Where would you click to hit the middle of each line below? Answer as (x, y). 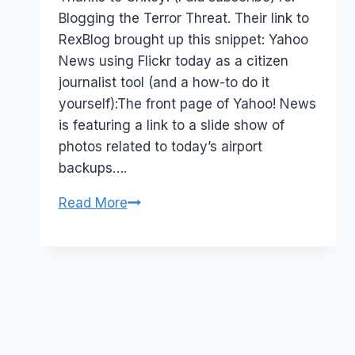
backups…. (92, 168)
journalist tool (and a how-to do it (164, 82)
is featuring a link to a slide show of (171, 125)
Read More (93, 202)
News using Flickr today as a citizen (173, 61)
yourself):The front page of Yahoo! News (187, 103)
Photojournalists (177, 266)
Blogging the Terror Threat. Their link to (183, 18)
